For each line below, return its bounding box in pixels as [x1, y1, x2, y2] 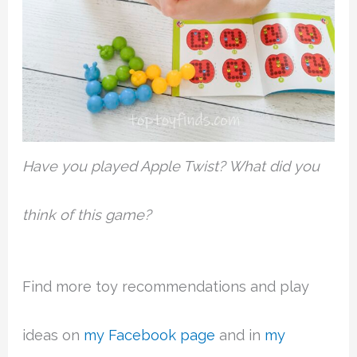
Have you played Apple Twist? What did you [22, 157, 320, 175]
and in [215, 327, 265, 344]
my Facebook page [84, 327, 216, 344]
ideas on [22, 327, 84, 344]
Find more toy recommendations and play [22, 278, 310, 296]
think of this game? [22, 206, 152, 223]
